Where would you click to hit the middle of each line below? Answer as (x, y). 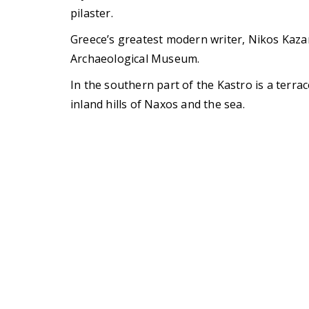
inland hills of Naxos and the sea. (158, 104)
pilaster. (92, 13)
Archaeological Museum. (135, 59)
